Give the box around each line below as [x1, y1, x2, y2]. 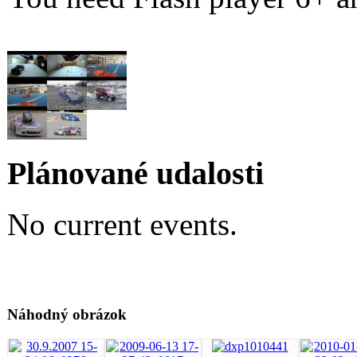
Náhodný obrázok [6, 306, 127, 324]
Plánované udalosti [6, 155, 264, 191]
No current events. [6, 207, 237, 242]
